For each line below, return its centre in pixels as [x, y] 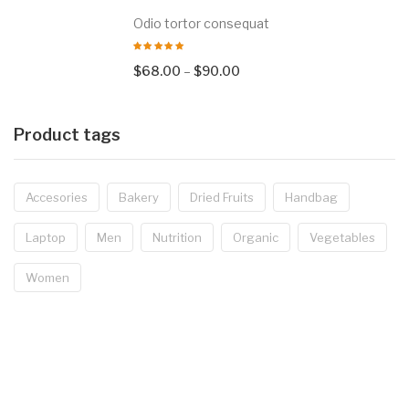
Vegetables [342, 237]
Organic [256, 237]
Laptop [46, 237]
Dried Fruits [222, 197]
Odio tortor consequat [201, 23]
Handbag [311, 197]
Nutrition [177, 237]
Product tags [67, 134]
